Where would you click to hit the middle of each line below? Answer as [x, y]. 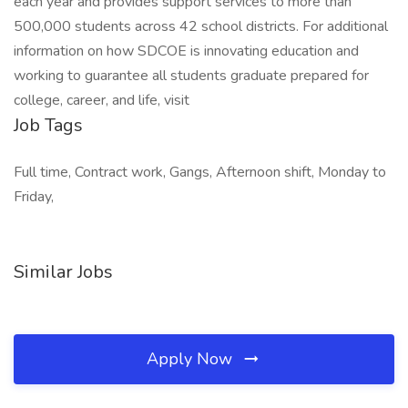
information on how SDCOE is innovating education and [186, 51]
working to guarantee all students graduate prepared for [191, 76]
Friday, [34, 197]
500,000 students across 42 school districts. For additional [201, 26]
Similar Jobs [63, 272]
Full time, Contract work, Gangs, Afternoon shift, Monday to [200, 172]
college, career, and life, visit [102, 100]
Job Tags [48, 125]
